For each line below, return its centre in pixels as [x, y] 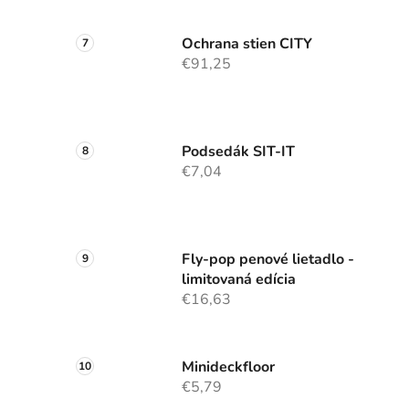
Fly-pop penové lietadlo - [268, 260]
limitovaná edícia [239, 280]
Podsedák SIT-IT [238, 152]
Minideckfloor [228, 367]
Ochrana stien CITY [247, 44]
